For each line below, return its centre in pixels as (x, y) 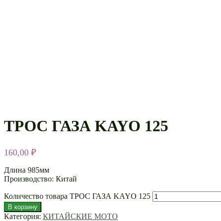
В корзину (23, 207)
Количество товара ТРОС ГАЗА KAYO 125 (77, 196)
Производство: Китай (40, 179)
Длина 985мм (27, 170)
